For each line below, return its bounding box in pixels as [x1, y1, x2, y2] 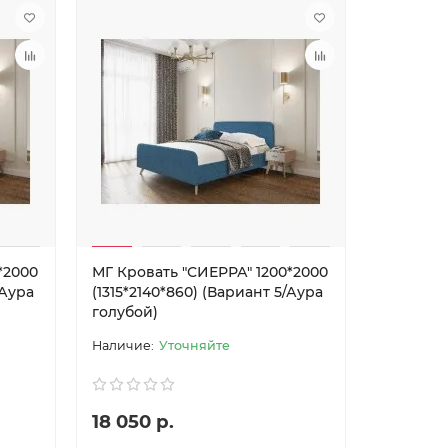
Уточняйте [158, 338, 230, 353]
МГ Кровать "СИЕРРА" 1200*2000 [91, 263, 328, 281]
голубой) [91, 303, 158, 321]
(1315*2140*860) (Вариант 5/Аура [91, 283, 323, 301]
